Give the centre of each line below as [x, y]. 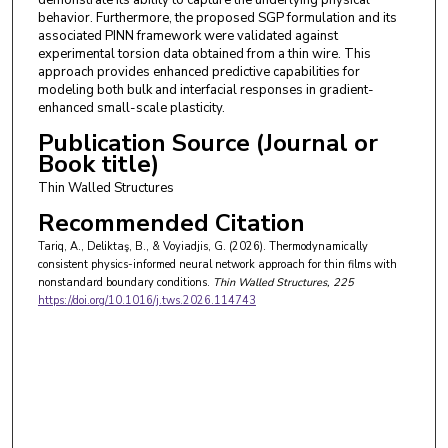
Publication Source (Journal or [207, 142]
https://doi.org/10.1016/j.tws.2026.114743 [146, 301]
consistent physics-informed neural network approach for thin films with [217, 265]
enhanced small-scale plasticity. [131, 107]
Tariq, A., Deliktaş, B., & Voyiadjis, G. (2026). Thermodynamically [202, 247]
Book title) [98, 163]
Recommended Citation [171, 223]
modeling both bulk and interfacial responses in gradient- [205, 89]
